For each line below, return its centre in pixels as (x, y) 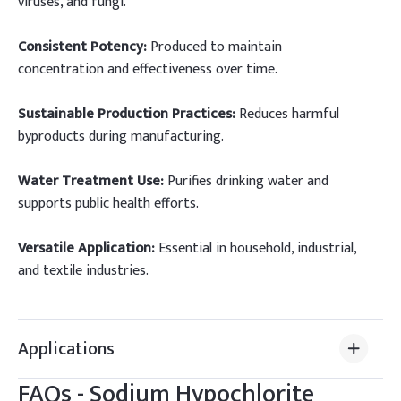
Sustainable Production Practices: (127, 114)
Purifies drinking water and (246, 181)
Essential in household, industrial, (256, 248)
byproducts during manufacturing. (121, 137)
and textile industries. (83, 271)
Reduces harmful (287, 114)
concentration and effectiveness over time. (148, 69)
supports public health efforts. (108, 204)
